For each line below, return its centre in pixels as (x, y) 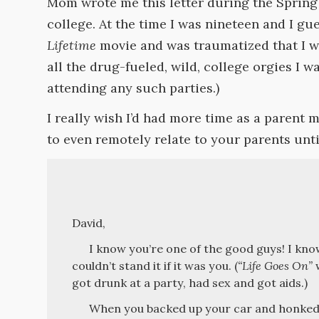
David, (89, 223)
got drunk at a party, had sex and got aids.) (190, 282)
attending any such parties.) (134, 88)
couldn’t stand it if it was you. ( (155, 265)
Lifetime (72, 45)
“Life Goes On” (276, 265)
